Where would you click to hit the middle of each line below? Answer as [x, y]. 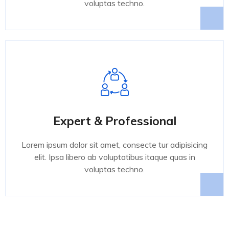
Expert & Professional [114, 121]
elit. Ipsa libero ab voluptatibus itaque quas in [114, 157]
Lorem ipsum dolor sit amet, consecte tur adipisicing [114, 145]
